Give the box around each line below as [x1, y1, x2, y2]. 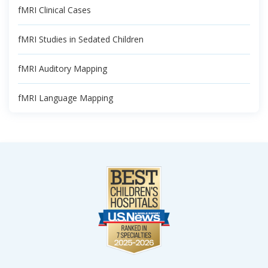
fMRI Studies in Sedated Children [18, 33, 144, 45]
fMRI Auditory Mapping [18, 63, 107, 74]
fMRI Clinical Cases [18, 4, 91, 16]
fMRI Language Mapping [18, 92, 113, 103]
